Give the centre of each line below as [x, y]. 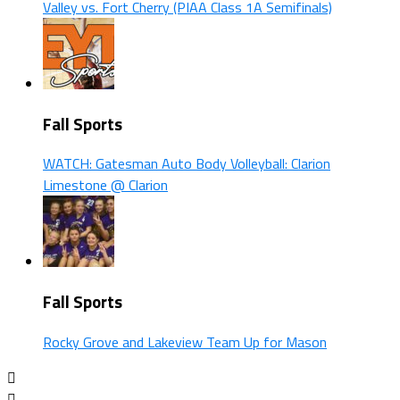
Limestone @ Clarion [105, 185]
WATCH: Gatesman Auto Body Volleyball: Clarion [187, 164]
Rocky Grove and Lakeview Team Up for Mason [185, 342]
